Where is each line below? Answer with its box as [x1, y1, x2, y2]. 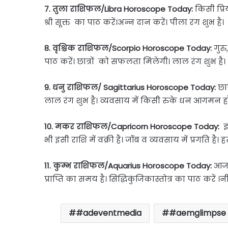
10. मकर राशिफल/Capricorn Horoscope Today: [44, 121, 221, 132]
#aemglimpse [169, 207, 226, 219]
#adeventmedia [76, 207, 141, 219]
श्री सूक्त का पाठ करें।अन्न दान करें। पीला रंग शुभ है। [44, 16, 226, 27]
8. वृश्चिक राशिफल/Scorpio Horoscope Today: [44, 42, 212, 53]
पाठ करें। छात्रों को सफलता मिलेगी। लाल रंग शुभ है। [44, 55, 225, 67]
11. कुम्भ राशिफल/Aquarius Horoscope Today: [44, 160, 214, 171]
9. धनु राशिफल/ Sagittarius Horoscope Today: [44, 81, 216, 93]
